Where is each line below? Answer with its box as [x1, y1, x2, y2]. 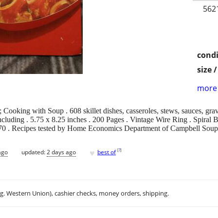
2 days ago [47, 147, 76, 156]
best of [97, 147, 116, 156]
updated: [21, 147, 47, 156]
